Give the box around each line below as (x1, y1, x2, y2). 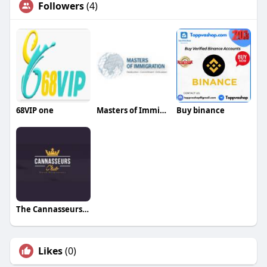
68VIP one (15, 105, 54, 116)
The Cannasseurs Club (82, 204, 89, 215)
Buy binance (176, 105, 225, 116)
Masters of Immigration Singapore (159, 105, 166, 116)
